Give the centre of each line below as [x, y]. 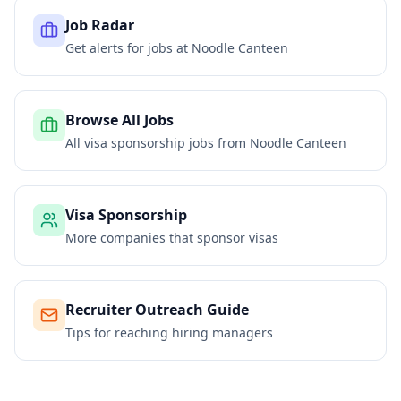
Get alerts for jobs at [128, 48]
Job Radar [100, 25]
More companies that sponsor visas [172, 238]
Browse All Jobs [119, 120]
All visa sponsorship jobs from [158, 143]
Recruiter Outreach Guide [157, 310]
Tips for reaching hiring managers [169, 333]
